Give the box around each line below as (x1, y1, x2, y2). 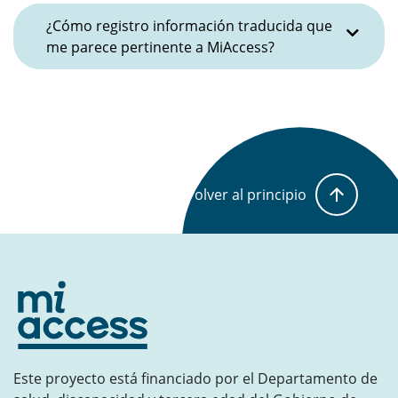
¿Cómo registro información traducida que (46, 16, 332, 36)
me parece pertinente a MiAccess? (46, 37, 275, 57)
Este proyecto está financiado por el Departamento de (13, 369, 378, 388)
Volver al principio (186, 185, 306, 204)
